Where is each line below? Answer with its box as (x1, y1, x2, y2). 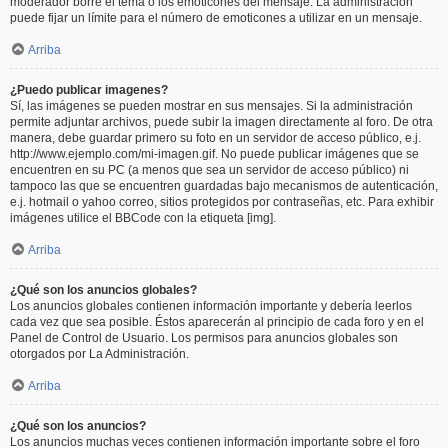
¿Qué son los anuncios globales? (10, 283, 197, 297)
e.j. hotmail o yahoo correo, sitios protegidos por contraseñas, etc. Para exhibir (10, 195, 434, 209)
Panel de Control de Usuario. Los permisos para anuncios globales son (10, 331, 398, 345)
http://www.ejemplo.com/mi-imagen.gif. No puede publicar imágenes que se (10, 147, 419, 161)
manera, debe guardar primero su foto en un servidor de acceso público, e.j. (10, 131, 421, 145)
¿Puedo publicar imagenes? (10, 83, 168, 97)
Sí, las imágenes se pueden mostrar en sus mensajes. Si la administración (10, 99, 413, 113)
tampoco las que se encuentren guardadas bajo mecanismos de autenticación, (10, 179, 438, 193)
